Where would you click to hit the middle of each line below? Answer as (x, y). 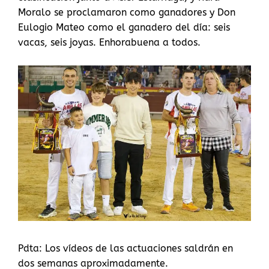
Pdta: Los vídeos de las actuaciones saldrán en (125, 248)
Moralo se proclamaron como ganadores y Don (127, 13)
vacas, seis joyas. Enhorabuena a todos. (109, 43)
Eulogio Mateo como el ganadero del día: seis (124, 28)
